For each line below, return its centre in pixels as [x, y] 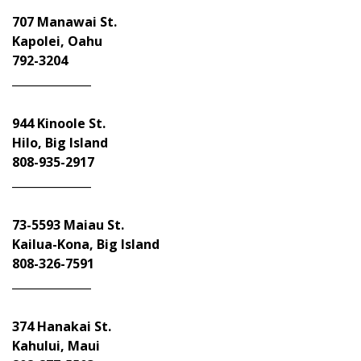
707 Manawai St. [64, 22]
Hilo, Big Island [60, 143]
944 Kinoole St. [59, 123]
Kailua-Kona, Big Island [86, 244]
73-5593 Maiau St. [68, 225]
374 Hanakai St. [62, 326]
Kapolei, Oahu [57, 41]
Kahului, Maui [56, 346]
